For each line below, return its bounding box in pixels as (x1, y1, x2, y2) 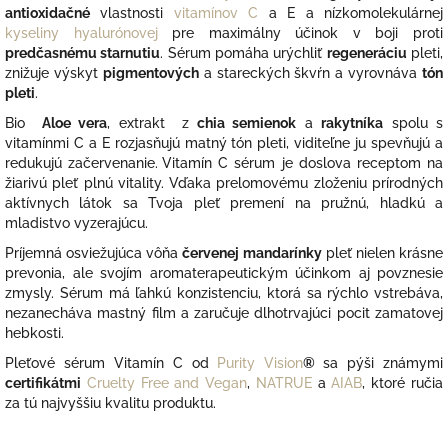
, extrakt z (107, 114, 197, 131)
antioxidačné (5, 4, 90, 21)
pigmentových (102, 64, 199, 81)
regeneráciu (326, 44, 407, 61)
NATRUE (255, 374, 312, 391)
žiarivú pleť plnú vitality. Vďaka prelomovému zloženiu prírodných (5, 174, 443, 191)
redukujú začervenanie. (5, 154, 163, 171)
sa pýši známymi (323, 354, 444, 371)
